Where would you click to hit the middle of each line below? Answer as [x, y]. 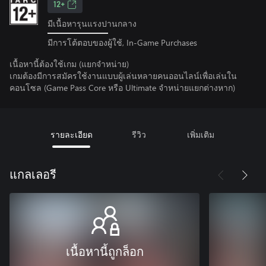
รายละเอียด [71, 134]
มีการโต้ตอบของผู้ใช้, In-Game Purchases [122, 42]
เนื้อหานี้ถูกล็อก [104, 252]
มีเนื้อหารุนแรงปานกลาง [92, 23]
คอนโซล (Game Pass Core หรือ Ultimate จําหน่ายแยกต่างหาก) [122, 87]
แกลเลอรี [33, 175]
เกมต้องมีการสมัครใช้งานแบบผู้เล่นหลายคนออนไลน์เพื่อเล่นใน [123, 75]
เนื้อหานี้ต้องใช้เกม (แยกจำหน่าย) [69, 64]
